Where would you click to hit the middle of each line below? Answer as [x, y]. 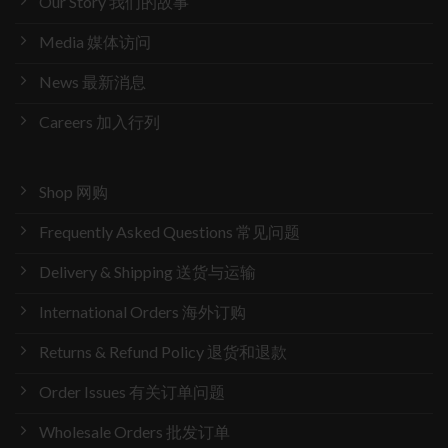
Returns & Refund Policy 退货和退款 [163, 351]
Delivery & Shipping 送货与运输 [147, 271]
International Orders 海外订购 [142, 311]
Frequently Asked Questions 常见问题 [169, 231]
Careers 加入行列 [99, 121]
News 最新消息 [92, 81]
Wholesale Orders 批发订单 [134, 431]
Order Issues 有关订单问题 [132, 391]
